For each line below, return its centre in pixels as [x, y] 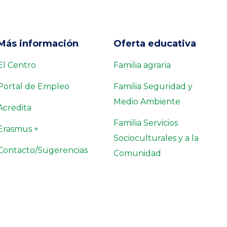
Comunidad [137, 154]
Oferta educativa [155, 44]
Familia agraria [142, 65]
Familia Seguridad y [153, 87]
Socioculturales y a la [156, 138]
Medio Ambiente [147, 102]
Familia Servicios [146, 123]
